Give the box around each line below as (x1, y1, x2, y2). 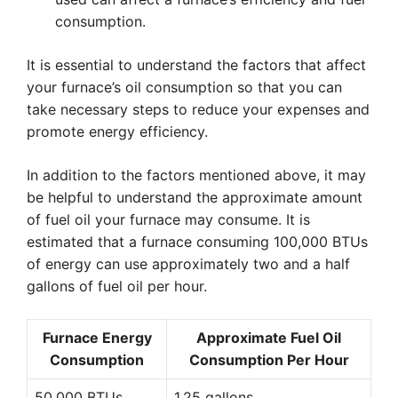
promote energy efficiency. (27, 123, 208, 140)
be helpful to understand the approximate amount (27, 188, 362, 206)
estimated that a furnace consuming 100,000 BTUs (27, 233, 368, 251)
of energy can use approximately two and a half (27, 255, 350, 273)
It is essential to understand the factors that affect (27, 56, 366, 74)
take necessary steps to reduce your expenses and (27, 100, 370, 118)
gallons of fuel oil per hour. (27, 277, 207, 295)
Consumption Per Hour (188, 351, 349, 369)
